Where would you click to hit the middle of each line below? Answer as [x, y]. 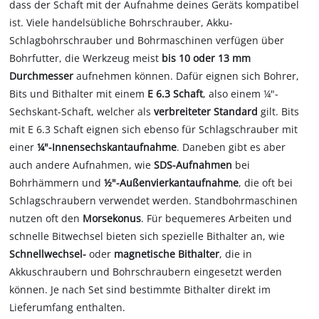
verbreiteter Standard [206, 111]
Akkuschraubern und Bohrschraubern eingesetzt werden [146, 271]
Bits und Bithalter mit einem [79, 93]
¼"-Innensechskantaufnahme [107, 147]
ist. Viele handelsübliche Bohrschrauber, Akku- [121, 22]
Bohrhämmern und [57, 182]
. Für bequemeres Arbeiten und [217, 218]
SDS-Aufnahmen [193, 164]
